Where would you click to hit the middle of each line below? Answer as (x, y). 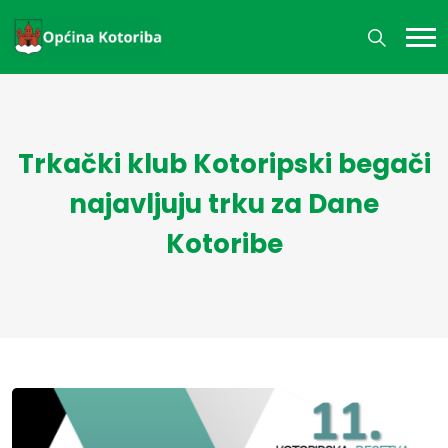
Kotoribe (224, 244)
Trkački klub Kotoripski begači (224, 164)
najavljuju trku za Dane (224, 204)
